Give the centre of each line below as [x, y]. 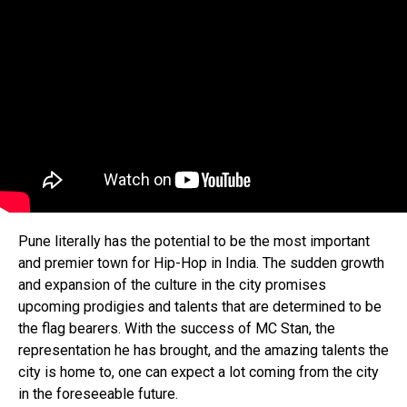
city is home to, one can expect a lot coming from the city [199, 372]
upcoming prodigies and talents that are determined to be [200, 307]
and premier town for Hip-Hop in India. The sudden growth [201, 263]
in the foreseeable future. [98, 394]
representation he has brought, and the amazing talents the [203, 350]
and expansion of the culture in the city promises [172, 285]
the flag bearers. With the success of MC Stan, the [177, 328]
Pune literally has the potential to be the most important [194, 241]
